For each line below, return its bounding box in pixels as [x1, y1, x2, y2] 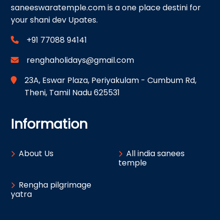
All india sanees [126, 147, 185, 159]
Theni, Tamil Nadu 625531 [25, 86, 120, 98]
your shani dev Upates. [11, 14, 98, 26]
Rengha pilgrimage [19, 179, 91, 191]
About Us [19, 147, 54, 159]
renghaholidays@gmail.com [27, 54, 134, 66]
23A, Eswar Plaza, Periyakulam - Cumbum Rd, [25, 74, 196, 86]
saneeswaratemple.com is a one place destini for [11, 1, 201, 13]
